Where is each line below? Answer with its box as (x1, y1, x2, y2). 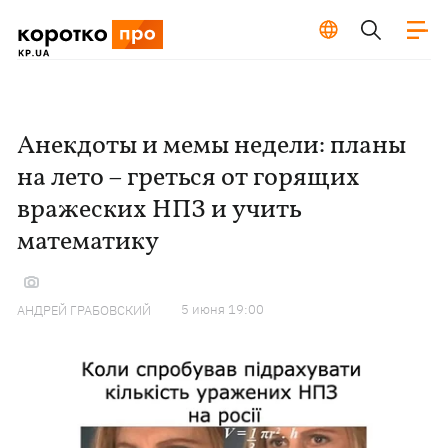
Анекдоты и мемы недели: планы (17, 128, 407, 164)
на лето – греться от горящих (17, 160, 361, 196)
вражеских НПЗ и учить (17, 192, 303, 228)
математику (17, 224, 160, 260)
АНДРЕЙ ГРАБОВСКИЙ (17, 302, 152, 319)
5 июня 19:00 (181, 301, 265, 318)
